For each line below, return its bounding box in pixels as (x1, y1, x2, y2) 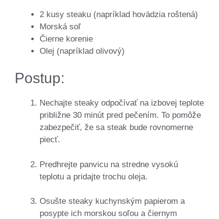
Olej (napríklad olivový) (40, 46, 125, 56)
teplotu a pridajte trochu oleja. (40, 172, 148, 181)
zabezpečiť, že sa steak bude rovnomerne (40, 123, 193, 132)
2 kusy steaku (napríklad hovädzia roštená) (40, 9, 198, 19)
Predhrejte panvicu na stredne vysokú (40, 159, 178, 169)
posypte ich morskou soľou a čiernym (40, 209, 177, 218)
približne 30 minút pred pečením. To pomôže (40, 110, 201, 120)
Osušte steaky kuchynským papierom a (40, 197, 185, 206)
